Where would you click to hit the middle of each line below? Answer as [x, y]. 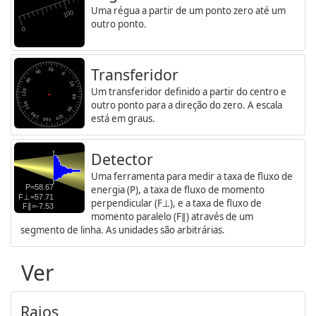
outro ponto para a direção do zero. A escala [187, 105]
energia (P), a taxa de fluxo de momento [178, 189]
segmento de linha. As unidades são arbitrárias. [123, 230]
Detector [122, 159]
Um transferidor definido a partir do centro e [189, 91]
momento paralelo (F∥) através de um [172, 216]
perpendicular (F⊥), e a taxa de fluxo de [176, 203]
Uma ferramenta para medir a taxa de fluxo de [192, 176]
